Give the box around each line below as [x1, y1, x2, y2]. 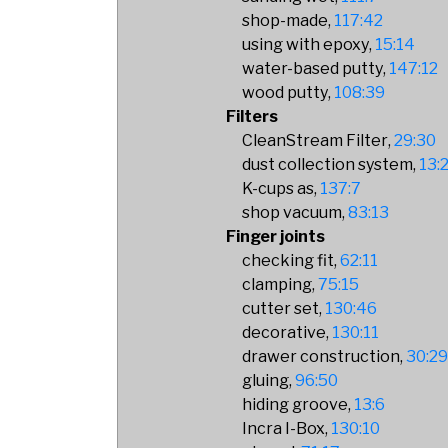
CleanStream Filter [242, 131, 389, 150]
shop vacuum [242, 203, 343, 222]
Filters [226, 107, 279, 126]
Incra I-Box [242, 419, 326, 438]
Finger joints [226, 227, 326, 246]
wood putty [242, 83, 329, 102]
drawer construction [242, 347, 401, 366]
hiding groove [242, 395, 349, 414]
